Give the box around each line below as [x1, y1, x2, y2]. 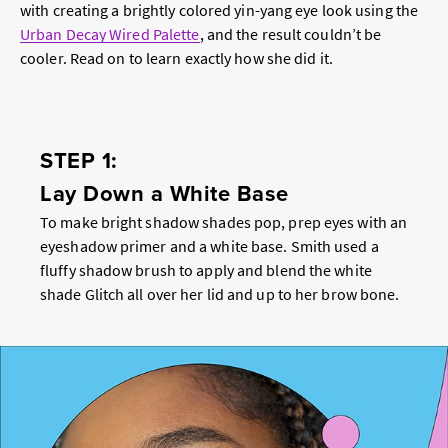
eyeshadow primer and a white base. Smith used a [40, 236, 379, 257]
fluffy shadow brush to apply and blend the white [40, 260, 372, 281]
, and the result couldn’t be [199, 24, 382, 45]
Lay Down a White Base [40, 177, 289, 210]
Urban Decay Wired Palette [20, 24, 200, 45]
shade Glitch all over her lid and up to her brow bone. [40, 284, 403, 305]
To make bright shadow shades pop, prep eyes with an [40, 212, 408, 233]
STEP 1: [40, 144, 118, 177]
